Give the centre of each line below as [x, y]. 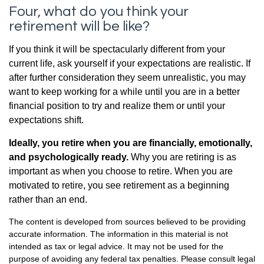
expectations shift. [46, 120]
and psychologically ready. [69, 157]
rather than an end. [48, 199]
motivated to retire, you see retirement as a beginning [119, 185]
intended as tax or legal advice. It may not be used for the [116, 246]
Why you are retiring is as [182, 157]
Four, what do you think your [99, 11]
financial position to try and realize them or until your [117, 106]
